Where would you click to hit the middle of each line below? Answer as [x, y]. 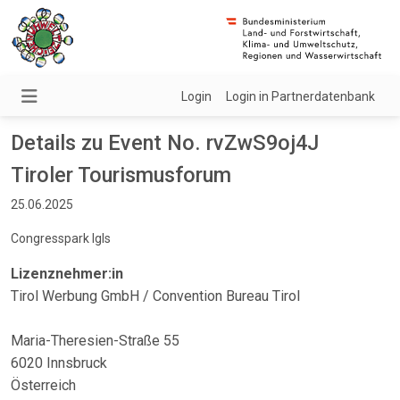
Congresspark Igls [61, 238]
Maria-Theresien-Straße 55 [95, 341]
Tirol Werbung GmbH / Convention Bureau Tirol [155, 296]
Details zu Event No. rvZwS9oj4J [165, 143]
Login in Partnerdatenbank [300, 96]
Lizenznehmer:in [67, 274]
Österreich [43, 385]
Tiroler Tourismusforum [121, 175]
